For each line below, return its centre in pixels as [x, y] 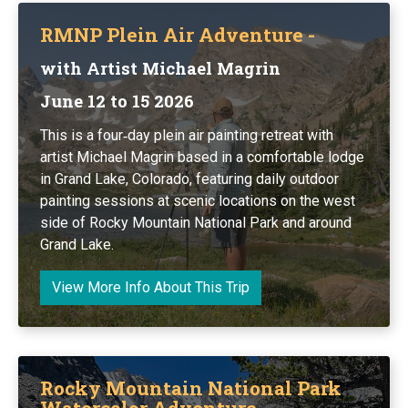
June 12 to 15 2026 [117, 101]
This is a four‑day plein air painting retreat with [187, 135]
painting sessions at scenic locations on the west [198, 200]
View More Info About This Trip [151, 287]
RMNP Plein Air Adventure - [178, 34]
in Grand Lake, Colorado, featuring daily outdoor [189, 178]
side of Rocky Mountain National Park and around [196, 222]
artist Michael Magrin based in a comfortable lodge [202, 157]
